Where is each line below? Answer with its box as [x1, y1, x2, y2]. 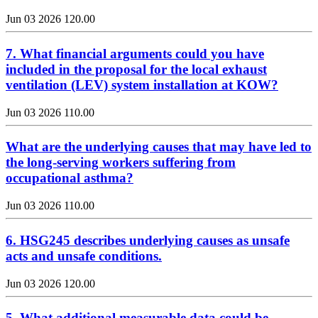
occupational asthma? [6, 170, 133, 186]
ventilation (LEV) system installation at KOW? [6, 77, 278, 92]
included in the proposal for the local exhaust [6, 61, 267, 77]
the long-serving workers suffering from [6, 155, 236, 170]
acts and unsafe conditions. [6, 248, 162, 263]
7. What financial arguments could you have [6, 45, 264, 61]
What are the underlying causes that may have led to [6, 139, 312, 155]
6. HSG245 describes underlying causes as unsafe [6, 232, 290, 248]
